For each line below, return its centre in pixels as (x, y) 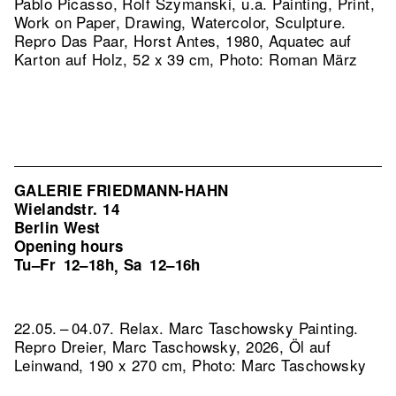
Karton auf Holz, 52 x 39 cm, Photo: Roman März (186, 59)
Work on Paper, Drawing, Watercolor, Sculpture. (180, 22)
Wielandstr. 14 (67, 209)
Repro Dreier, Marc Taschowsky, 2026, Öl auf (173, 346)
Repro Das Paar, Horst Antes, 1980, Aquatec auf (183, 40)
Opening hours (69, 246)
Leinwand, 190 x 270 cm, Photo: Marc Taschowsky (190, 365)
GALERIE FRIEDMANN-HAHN (122, 190)
